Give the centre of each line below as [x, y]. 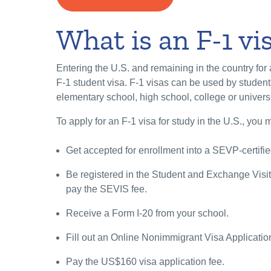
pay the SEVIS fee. [106, 189]
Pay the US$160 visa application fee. [145, 262]
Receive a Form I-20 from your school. [147, 214]
